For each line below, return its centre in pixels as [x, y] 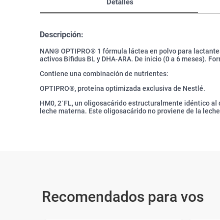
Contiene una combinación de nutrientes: [104, 74]
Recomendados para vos [123, 197]
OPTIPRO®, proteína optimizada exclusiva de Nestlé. [123, 89]
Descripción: [62, 35]
